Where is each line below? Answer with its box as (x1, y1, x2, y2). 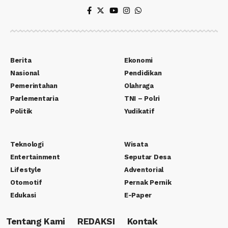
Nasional (10, 69, 39, 77)
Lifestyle (10, 165, 41, 174)
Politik (10, 107, 33, 115)
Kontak (127, 216, 158, 227)
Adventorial (124, 165, 164, 174)
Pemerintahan (10, 81, 58, 90)
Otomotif (10, 178, 42, 186)
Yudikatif (124, 107, 155, 115)
